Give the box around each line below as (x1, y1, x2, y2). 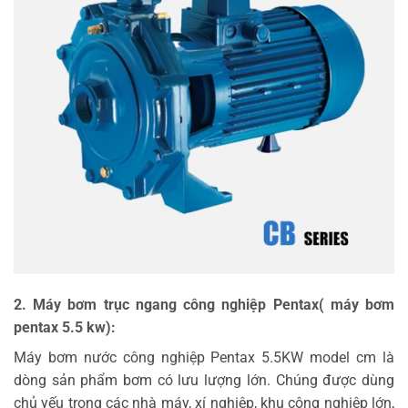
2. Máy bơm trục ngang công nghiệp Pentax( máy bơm (14, 295, 394, 313)
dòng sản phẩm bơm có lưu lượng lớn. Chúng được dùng (14, 371, 394, 389)
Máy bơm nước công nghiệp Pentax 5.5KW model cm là (14, 348, 394, 366)
